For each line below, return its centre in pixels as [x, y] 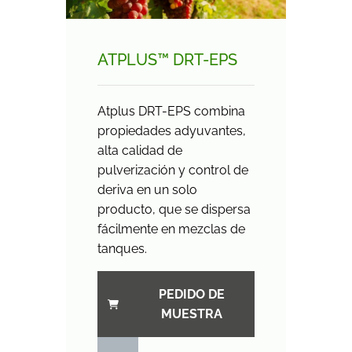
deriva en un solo [147, 189]
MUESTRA [191, 313]
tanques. [122, 248]
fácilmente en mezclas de [171, 229]
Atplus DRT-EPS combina [171, 111]
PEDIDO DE [191, 294]
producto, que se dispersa [174, 209]
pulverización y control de [173, 170]
